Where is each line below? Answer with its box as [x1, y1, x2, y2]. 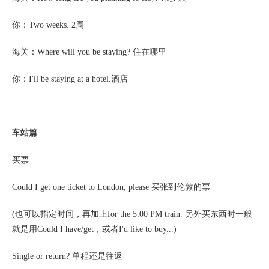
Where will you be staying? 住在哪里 [37, 47, 166, 56]
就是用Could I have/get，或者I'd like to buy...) [12, 225, 177, 234]
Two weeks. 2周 [29, 20, 84, 29]
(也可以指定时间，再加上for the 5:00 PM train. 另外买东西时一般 [12, 210, 252, 219]
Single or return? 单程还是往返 [12, 252, 122, 261]
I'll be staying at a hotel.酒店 [29, 74, 128, 83]
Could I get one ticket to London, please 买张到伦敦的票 [12, 183, 210, 192]
